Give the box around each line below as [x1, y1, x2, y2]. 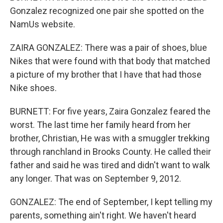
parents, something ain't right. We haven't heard [10, 210, 196, 221]
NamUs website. [10, 19, 75, 29]
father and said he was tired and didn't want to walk [10, 160, 210, 170]
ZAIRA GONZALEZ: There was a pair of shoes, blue [10, 42, 207, 53]
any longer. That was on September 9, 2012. [10, 173, 181, 184]
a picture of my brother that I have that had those [10, 69, 202, 80]
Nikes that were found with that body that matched [10, 56, 210, 66]
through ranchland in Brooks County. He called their [10, 146, 211, 157]
